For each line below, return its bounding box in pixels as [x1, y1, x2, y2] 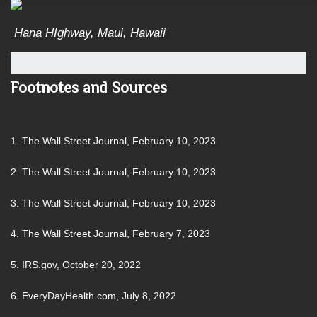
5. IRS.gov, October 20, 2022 [11, 259, 141, 271]
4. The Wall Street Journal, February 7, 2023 [11, 228, 210, 240]
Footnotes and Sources [11, 79, 167, 96]
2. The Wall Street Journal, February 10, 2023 [11, 166, 216, 178]
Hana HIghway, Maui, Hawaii [11, 26, 169, 40]
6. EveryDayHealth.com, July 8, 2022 [11, 289, 176, 301]
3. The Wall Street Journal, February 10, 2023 [11, 197, 216, 209]
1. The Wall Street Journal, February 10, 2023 [11, 135, 216, 147]
